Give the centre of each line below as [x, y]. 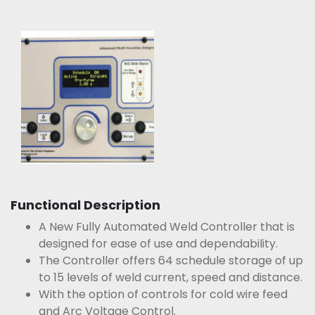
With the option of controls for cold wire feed [163, 294]
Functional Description [85, 205]
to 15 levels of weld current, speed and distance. [171, 277]
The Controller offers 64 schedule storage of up [171, 261]
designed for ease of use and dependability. [158, 244]
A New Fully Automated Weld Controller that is [167, 227]
